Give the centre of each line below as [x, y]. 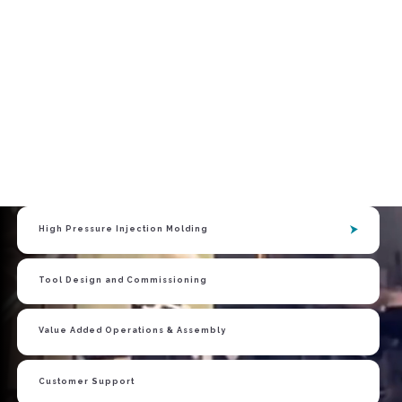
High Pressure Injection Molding [123, 229]
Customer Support [86, 381]
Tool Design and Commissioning [122, 280]
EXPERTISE [181, 296]
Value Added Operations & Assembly [132, 331]
